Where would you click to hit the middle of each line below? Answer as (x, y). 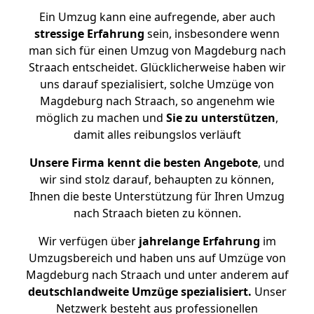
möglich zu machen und (101, 118)
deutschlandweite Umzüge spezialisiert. (139, 292)
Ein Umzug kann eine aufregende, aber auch (157, 17)
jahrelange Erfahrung (198, 241)
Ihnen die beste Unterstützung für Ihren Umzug (157, 196)
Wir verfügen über (87, 241)
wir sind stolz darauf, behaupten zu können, (157, 179)
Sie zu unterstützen (221, 118)
